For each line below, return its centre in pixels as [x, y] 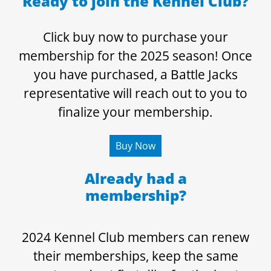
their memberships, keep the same [135, 256]
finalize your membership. [135, 112]
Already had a [135, 178]
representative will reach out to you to [135, 93]
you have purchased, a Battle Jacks [135, 75]
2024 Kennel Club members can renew [135, 237]
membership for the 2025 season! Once [135, 56]
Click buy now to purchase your [135, 37]
